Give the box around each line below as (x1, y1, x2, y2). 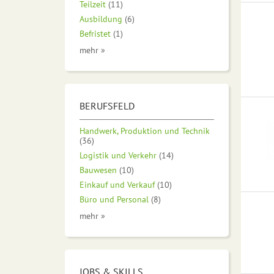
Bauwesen (80, 163, 117, 176)
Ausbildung (80, 12, 122, 24)
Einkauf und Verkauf (80, 178, 155, 190)
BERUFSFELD (80, 99, 135, 112)
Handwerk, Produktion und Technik (80, 124, 210, 136)
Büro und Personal (80, 193, 149, 205)
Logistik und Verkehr (80, 149, 157, 161)
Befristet (80, 27, 111, 39)
